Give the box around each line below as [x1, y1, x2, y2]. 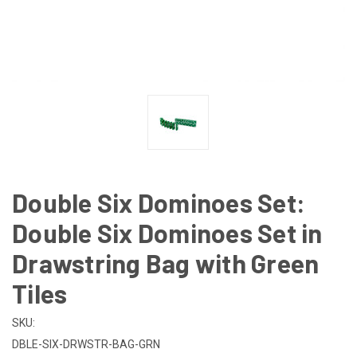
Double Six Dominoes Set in [12, 217, 323, 248]
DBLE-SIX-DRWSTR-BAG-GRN [12, 337, 160, 351]
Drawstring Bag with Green [12, 247, 320, 278]
